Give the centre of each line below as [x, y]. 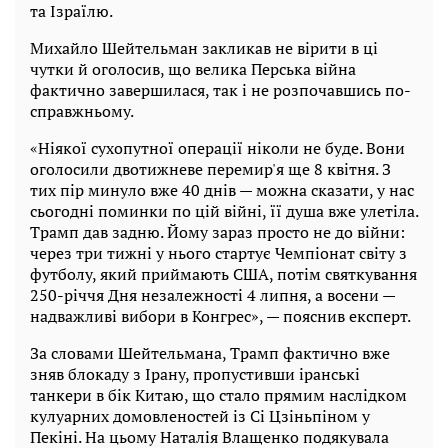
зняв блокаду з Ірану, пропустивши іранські [195, 374]
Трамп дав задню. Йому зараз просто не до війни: [217, 232]
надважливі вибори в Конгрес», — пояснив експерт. [220, 316]
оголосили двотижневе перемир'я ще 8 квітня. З [210, 169]
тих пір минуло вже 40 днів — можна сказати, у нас [222, 190]
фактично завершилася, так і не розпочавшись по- [220, 90]
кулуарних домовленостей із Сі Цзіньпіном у [200, 416]
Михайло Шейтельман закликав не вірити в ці [204, 48]
